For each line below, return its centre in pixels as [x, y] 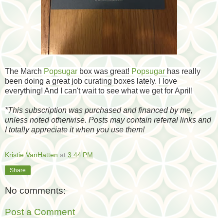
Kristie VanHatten [31, 154]
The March [24, 71]
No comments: [35, 191]
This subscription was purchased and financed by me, [100, 110]
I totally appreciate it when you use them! [75, 129]
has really [183, 71]
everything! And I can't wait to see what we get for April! [99, 91]
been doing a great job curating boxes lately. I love [91, 81]
